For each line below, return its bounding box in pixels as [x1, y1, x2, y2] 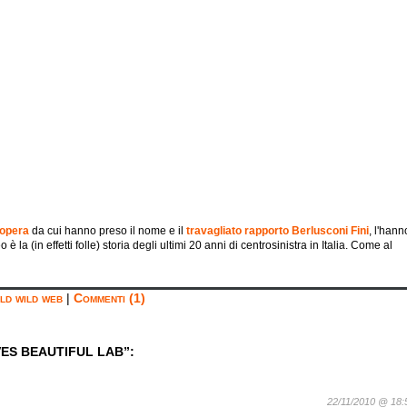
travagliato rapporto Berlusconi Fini [186, 224, 369, 237]
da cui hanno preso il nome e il [29, 224, 186, 237]
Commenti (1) [74, 291, 145, 305]
